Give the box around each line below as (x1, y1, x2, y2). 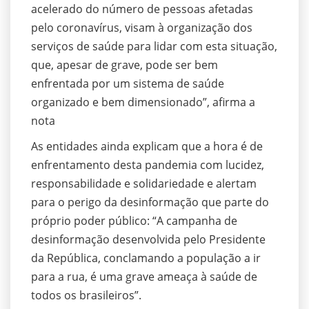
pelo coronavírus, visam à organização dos (31, 20, 252, 36)
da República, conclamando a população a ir (31, 250, 261, 266)
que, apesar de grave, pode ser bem (31, 57, 218, 73)
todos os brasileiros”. (31, 288, 141, 303)
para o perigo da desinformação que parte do (31, 195, 269, 210)
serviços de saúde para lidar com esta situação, (31, 39, 277, 54)
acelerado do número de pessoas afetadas (31, 1, 253, 17)
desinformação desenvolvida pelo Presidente (31, 232, 266, 248)
